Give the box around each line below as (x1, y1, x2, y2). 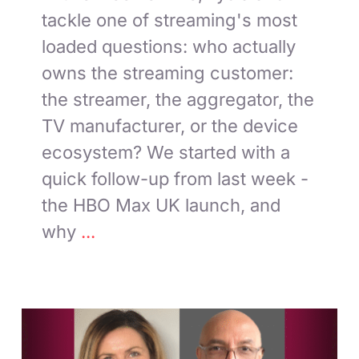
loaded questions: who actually (42, 35, 296, 57)
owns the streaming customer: (42, 62, 294, 83)
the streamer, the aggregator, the (42, 88, 315, 110)
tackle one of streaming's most (42, 9, 298, 30)
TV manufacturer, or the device (42, 115, 299, 136)
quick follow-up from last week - (42, 167, 309, 189)
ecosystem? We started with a (42, 141, 291, 163)
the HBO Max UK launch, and (42, 194, 281, 216)
